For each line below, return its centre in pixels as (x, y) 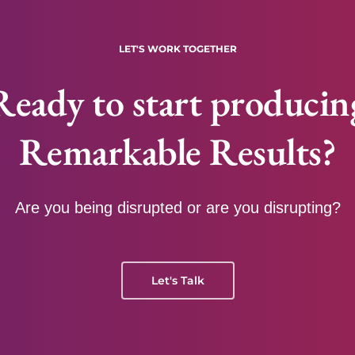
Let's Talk (177, 281)
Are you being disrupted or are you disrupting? (177, 208)
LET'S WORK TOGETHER (177, 49)
